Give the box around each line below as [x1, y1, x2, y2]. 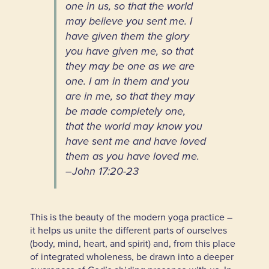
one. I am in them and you [65, 75, 189, 88]
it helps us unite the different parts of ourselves [29, 223, 227, 237]
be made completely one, [65, 105, 186, 118]
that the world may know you [65, 120, 202, 133]
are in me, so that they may [65, 90, 195, 103]
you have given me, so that [65, 45, 193, 58]
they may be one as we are [65, 60, 195, 73]
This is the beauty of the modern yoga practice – [29, 210, 232, 223]
